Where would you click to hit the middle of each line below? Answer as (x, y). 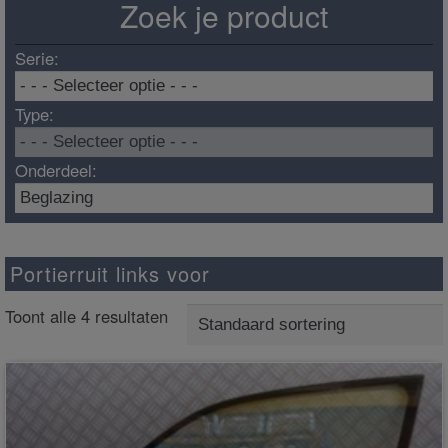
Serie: (37, 58)
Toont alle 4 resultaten (86, 316)
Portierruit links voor (110, 273)
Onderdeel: (56, 170)
